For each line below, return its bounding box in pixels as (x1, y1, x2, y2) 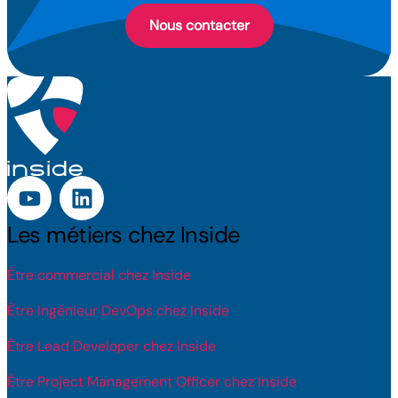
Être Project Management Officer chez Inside (7, 372, 297, 392)
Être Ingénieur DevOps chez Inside (7, 301, 229, 321)
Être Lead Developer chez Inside (7, 337, 216, 356)
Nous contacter (148, 16, 250, 36)
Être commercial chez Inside (7, 266, 191, 285)
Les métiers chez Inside (7, 220, 240, 251)
